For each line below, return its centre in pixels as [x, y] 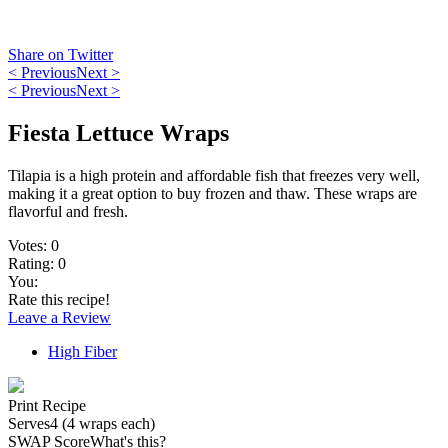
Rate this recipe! [59, 299]
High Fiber [82, 351]
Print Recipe [47, 405]
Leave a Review [59, 317]
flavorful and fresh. [68, 211]
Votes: [29, 245]
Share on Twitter [60, 54]
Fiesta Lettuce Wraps [118, 132]
